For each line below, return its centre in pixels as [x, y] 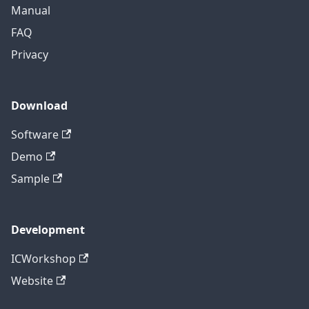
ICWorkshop [43, 258]
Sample [30, 178]
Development [48, 229]
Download [39, 105]
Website [32, 280]
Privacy [30, 54]
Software [35, 134]
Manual [31, 10]
